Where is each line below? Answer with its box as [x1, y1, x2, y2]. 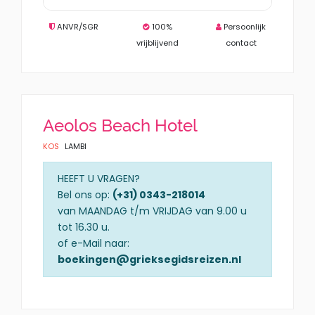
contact [225, 37, 257, 49]
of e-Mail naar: [58, 236, 129, 250]
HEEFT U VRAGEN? [58, 171, 140, 186]
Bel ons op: [58, 187, 112, 202]
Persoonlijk [221, 20, 266, 32]
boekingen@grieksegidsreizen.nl [58, 252, 241, 266]
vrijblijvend [136, 37, 179, 49]
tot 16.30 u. [58, 219, 110, 234]
